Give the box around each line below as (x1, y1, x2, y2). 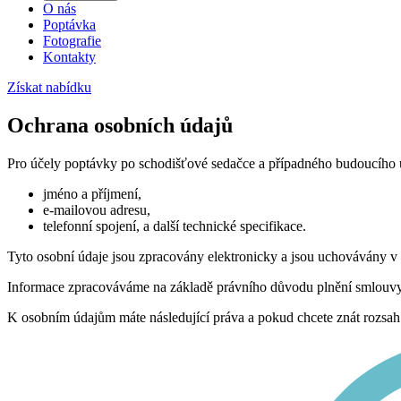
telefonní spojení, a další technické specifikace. (43, 218, 306, 234)
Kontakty (43, 49, 96, 64)
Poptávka (43, 17, 96, 32)
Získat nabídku (7, 80, 91, 95)
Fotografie (43, 33, 101, 48)
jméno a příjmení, (43, 185, 141, 201)
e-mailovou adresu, (43, 201, 150, 218)
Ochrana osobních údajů (7, 113, 233, 137)
